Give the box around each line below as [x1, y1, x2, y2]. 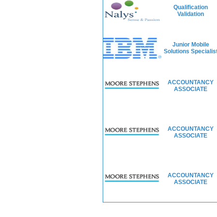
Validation [177, 11, 204, 17]
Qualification [173, 4, 208, 11]
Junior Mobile [172, 41, 209, 48]
